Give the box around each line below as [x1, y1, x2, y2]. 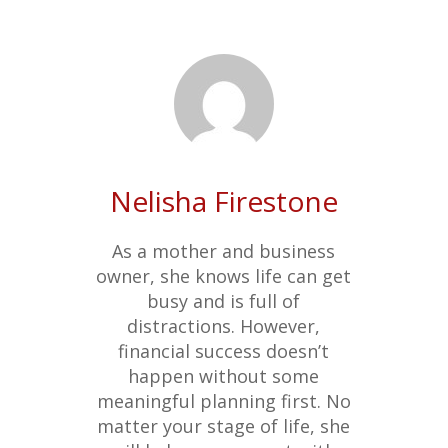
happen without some [128, 364, 320, 389]
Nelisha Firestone [109, 182, 338, 221]
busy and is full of [147, 289, 301, 314]
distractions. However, [127, 314, 321, 339]
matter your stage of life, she [97, 414, 351, 439]
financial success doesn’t [118, 339, 330, 364]
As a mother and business [112, 239, 336, 264]
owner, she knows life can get [96, 264, 352, 289]
